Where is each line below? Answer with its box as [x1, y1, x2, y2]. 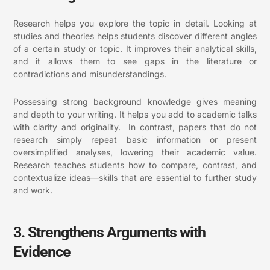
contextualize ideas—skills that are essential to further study [13, 172, 257, 183]
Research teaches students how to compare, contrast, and [13, 159, 257, 170]
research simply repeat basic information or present [13, 134, 257, 145]
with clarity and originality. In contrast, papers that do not [13, 121, 257, 132]
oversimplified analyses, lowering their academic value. [13, 146, 257, 157]
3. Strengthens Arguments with [13, 224, 206, 242]
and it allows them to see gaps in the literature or [13, 56, 257, 67]
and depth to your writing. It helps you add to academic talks [13, 108, 257, 119]
